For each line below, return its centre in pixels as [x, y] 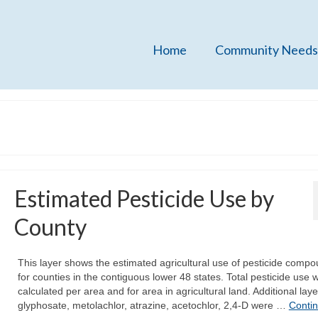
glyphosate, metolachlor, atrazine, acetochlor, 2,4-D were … [153, 305]
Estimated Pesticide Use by [144, 198]
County [50, 227]
